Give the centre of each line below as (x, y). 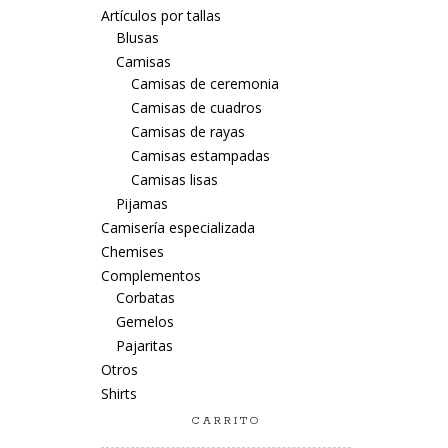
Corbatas (145, 297)
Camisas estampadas (200, 155)
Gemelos (145, 321)
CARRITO (226, 421)
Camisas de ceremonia (205, 83)
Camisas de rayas (188, 131)
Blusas (137, 37)
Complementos (151, 275)
